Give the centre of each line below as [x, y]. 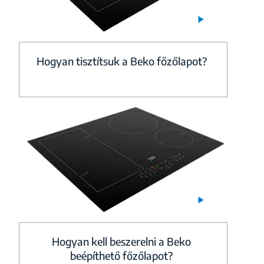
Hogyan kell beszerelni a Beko [122, 242]
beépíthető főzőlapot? [122, 256]
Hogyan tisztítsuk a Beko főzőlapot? [121, 61]
